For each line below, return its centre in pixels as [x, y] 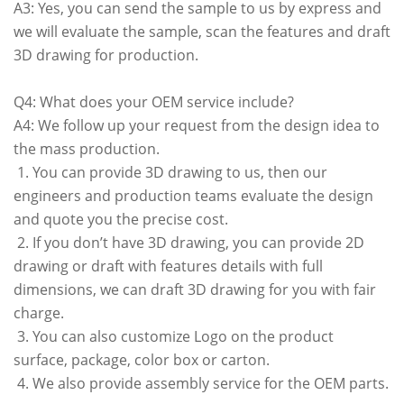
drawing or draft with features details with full [168, 266]
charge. [39, 312]
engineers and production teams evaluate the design [193, 195]
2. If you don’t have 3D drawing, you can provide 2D [189, 242]
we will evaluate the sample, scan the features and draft [202, 31]
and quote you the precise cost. [123, 219]
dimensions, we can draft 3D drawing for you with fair [195, 289]
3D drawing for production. [106, 55]
